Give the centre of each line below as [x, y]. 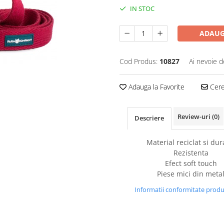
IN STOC [141, 8]
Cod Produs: [138, 61]
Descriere [149, 118]
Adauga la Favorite [155, 87]
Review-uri [195, 116]
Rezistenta [191, 153]
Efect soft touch [191, 163]
